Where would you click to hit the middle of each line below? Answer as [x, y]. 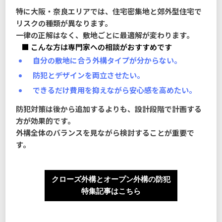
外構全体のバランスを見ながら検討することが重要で [105, 133]
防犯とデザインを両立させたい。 [88, 75]
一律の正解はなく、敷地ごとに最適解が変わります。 [105, 35]
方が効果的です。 [46, 121]
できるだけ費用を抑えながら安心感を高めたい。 [114, 90]
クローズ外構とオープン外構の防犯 [111, 180]
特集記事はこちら [111, 192]
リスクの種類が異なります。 [64, 23]
